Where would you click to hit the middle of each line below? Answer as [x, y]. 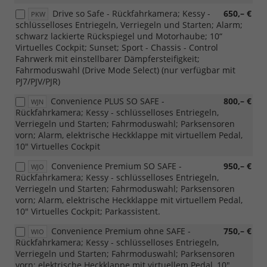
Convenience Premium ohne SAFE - [121, 231]
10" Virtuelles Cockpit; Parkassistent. [88, 212]
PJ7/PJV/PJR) [38, 82]
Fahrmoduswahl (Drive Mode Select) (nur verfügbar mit [125, 70]
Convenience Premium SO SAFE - [117, 166]
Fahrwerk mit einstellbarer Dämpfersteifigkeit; [108, 59]
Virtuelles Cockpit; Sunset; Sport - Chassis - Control [117, 48]
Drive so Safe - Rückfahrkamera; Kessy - [131, 14]
